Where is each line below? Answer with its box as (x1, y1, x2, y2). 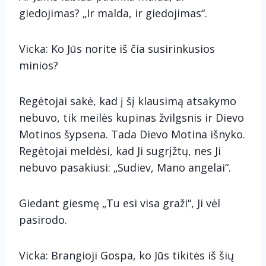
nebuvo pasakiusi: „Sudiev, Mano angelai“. (19, 160, 231, 175)
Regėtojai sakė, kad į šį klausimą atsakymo (19, 94, 236, 108)
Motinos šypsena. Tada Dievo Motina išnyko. (19, 127, 245, 141)
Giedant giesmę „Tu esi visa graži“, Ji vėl (19, 196, 220, 210)
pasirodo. (19, 213, 67, 227)
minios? (19, 58, 58, 72)
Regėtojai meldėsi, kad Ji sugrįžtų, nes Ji (19, 144, 221, 158)
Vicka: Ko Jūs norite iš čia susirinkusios (19, 42, 215, 56)
